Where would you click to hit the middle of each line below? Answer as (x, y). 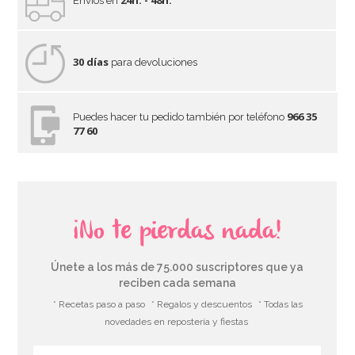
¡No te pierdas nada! (177, 233)
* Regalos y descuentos (202, 305)
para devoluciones (153, 63)
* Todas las (281, 305)
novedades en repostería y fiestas (177, 322)
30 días (91, 62)
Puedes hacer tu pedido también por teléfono (180, 117)
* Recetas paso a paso (99, 305)
